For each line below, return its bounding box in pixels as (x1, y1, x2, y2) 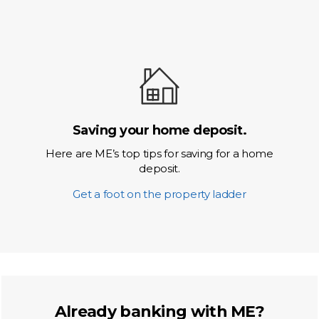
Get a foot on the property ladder (73, 187, 246, 201)
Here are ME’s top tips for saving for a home (46, 147, 273, 160)
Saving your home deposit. (72, 122, 247, 138)
